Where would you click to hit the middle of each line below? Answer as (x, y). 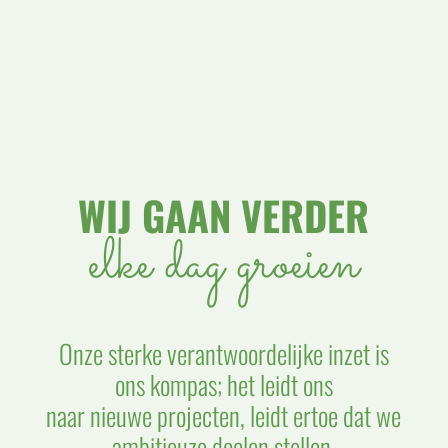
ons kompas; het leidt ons (223, 384)
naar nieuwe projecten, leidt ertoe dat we (224, 415)
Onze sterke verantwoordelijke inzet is (223, 353)
